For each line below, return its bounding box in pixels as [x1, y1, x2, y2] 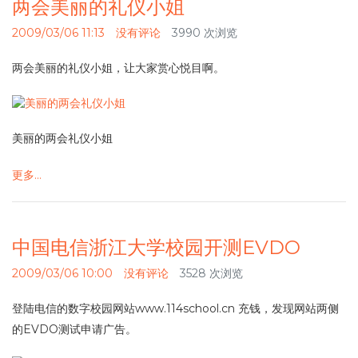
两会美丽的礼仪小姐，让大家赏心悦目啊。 [12, 61, 225, 76]
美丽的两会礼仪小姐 [12, 131, 113, 146]
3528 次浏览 [180, 266, 243, 281]
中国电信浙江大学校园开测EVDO [12, 236, 300, 260]
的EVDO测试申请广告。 [12, 322, 137, 337]
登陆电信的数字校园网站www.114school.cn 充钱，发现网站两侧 [12, 301, 339, 316]
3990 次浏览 [172, 26, 237, 41]
